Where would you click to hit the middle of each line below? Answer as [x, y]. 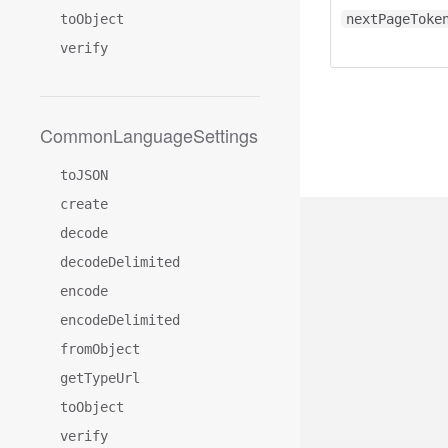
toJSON [84, 175]
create [84, 204]
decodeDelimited [120, 262]
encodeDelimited [120, 320]
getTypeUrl [100, 378]
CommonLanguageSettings [149, 135]
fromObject [100, 349]
